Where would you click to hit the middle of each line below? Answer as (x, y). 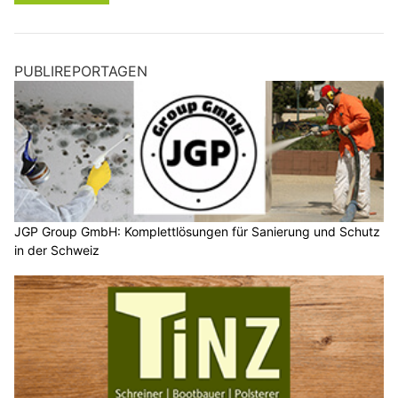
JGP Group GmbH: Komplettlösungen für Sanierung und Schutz (197, 232)
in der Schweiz (57, 251)
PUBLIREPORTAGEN (81, 71)
